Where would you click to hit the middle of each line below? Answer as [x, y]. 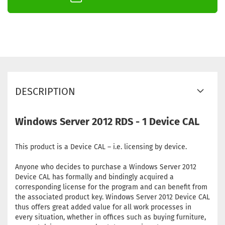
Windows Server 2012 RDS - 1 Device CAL [107, 122]
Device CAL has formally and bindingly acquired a [94, 177]
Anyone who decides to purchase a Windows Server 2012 [106, 167]
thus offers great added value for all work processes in [103, 207]
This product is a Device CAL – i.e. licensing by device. [101, 147]
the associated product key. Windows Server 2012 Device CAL [113, 197]
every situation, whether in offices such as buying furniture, [110, 217]
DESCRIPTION [45, 91]
